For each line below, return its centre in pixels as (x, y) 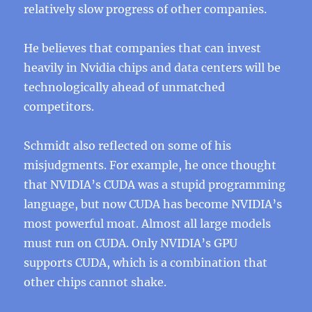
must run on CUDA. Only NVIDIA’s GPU (131, 243)
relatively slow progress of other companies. (146, 9)
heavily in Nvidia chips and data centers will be (153, 68)
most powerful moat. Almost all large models (148, 224)
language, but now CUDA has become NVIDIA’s (153, 204)
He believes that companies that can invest (143, 48)
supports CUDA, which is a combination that (146, 263)
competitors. (59, 107)
